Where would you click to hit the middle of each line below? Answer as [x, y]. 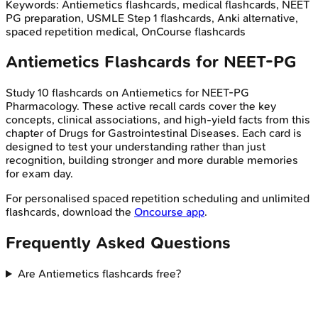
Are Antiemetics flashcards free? [99, 274]
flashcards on [85, 93]
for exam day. [39, 174]
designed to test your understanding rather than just [136, 147]
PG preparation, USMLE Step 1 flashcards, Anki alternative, [152, 18]
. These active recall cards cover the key [176, 106]
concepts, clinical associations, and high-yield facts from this [158, 120]
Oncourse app [169, 212]
